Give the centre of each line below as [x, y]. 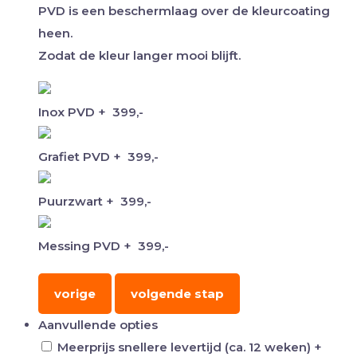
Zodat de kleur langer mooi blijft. [139, 55]
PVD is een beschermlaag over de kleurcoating [184, 10]
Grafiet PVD [76, 156]
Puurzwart [72, 201]
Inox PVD [68, 112]
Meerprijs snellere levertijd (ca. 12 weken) [186, 347]
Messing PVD [81, 245]
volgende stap [177, 293]
